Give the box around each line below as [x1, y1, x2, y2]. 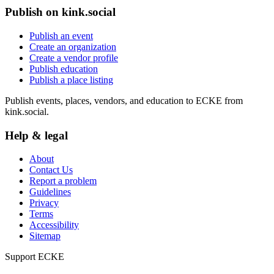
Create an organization [29, 42, 116, 52]
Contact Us [29, 165, 73, 176]
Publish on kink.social [5, 6, 116, 19]
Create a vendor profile [29, 53, 118, 63]
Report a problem [29, 176, 97, 187]
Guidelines [29, 187, 71, 198]
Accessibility [29, 220, 79, 231]
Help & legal [5, 128, 68, 142]
